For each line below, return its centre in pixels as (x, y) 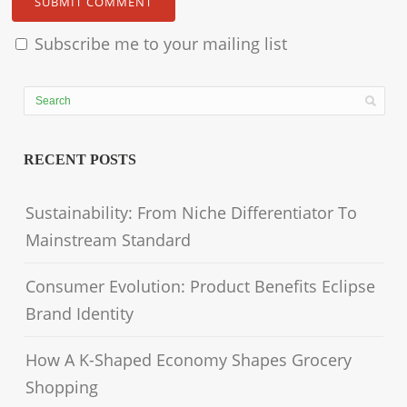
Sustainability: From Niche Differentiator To (192, 212)
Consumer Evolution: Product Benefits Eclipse (201, 286)
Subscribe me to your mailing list (159, 43)
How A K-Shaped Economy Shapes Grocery (189, 359)
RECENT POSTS (80, 159)
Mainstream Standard (109, 239)
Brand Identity (80, 313)
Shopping (62, 387)
